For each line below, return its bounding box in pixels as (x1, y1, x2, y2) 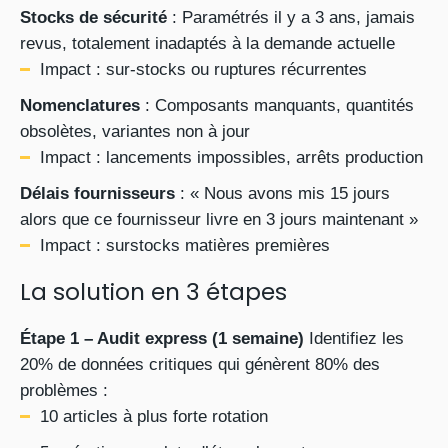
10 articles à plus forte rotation (40, 407, 268, 426)
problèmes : (20, 381, 108, 400)
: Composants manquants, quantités (140, 96, 414, 115)
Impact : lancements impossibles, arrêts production (40, 148, 423, 167)
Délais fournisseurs (20, 184, 175, 203)
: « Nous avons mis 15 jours (175, 184, 390, 203)
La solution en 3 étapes (20, 276, 287, 308)
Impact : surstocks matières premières (40, 236, 330, 255)
